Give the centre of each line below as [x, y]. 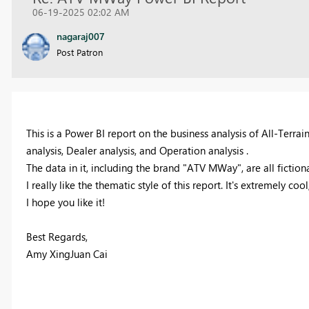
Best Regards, [57, 237]
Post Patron [79, 52]
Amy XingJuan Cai [67, 254]
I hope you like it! [65, 202]
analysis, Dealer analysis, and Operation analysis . [137, 151]
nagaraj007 [80, 36]
